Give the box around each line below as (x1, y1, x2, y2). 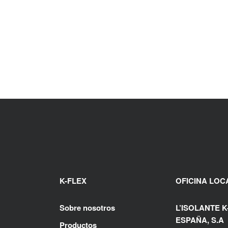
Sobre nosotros (60, 202, 115, 214)
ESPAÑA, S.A (176, 214, 224, 226)
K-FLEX (60, 175, 87, 187)
